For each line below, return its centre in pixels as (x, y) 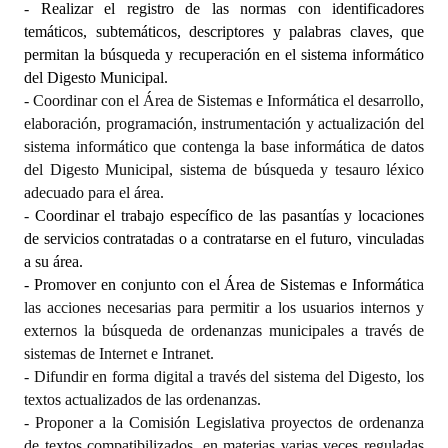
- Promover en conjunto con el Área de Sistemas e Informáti (217, 284)
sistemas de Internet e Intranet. (119, 353)
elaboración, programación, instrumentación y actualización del (224, 123)
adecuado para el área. (94, 192)
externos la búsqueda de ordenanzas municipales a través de (224, 330)
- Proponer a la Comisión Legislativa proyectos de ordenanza (224, 422)
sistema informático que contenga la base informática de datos (224, 146)
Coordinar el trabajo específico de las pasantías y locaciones (229, 215)
